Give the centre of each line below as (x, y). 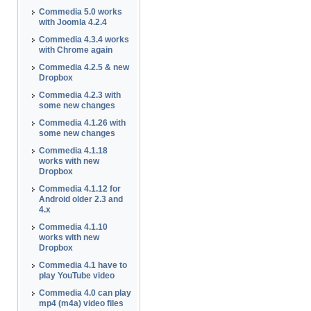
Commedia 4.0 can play (85, 293)
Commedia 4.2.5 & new (84, 67)
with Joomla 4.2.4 (73, 22)
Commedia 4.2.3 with (79, 95)
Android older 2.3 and (81, 199)
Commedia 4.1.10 (73, 227)
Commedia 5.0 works (80, 12)
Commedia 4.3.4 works (84, 40)
